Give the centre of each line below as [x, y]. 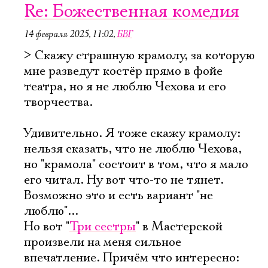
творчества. [58, 102]
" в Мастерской [179, 227]
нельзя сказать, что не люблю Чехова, [133, 149]
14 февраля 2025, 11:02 [68, 34]
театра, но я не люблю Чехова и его [125, 87]
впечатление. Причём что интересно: [132, 258]
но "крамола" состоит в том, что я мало [136, 165]
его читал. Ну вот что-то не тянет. [124, 180]
